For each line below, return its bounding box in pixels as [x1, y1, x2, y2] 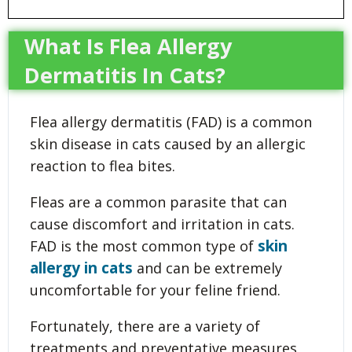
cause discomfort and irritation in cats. [30, 214, 295, 233]
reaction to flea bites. [30, 156, 175, 175]
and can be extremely [133, 258, 282, 277]
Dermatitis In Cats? [24, 60, 225, 90]
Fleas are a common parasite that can [30, 192, 287, 211]
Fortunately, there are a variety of [30, 316, 260, 335]
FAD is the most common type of [30, 236, 258, 255]
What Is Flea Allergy [24, 31, 232, 60]
